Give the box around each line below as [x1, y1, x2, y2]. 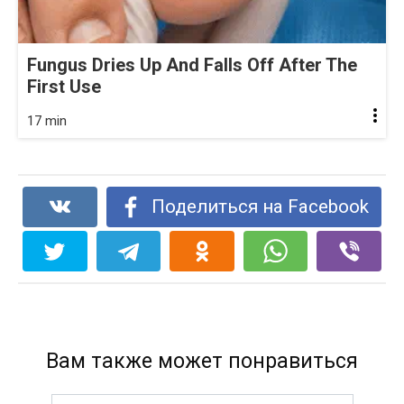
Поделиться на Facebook [151, 196, 369, 218]
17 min [27, 113, 67, 130]
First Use [27, 76, 101, 98]
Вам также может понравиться [46, 349, 358, 374]
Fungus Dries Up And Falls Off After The [27, 54, 357, 77]
